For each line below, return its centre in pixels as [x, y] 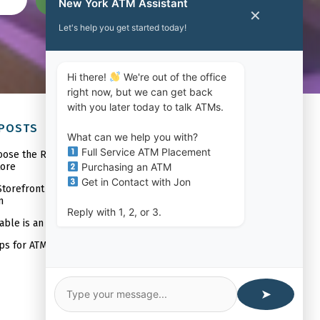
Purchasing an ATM [125, 167]
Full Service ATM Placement [144, 152]
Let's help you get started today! [122, 27]
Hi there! [88, 77]
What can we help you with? [132, 137]
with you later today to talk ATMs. [145, 107]
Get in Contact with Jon [134, 182]
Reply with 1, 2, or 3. [114, 212]
